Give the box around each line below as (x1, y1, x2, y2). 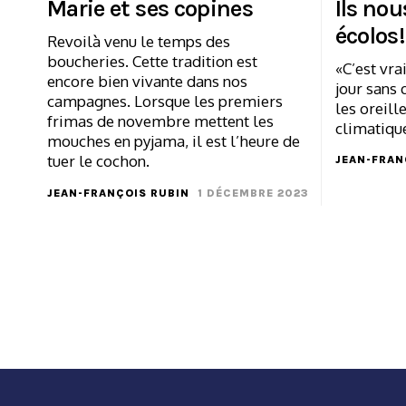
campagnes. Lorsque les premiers (47, 91, 283, 111)
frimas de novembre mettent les (47, 111, 274, 130)
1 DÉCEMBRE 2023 (197, 186, 308, 199)
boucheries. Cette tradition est (47, 51, 257, 71)
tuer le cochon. (47, 150, 150, 170)
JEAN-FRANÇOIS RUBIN (47, 186, 189, 199)
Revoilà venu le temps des (47, 31, 230, 51)
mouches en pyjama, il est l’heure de (47, 130, 300, 150)
